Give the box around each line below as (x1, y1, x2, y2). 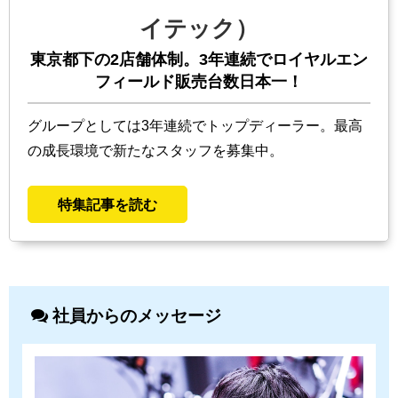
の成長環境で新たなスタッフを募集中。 (28, 143, 283, 158)
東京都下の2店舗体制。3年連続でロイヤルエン (30, 52, 368, 68)
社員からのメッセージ (48, 307, 221, 325)
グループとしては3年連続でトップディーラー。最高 (28, 118, 362, 133)
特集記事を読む (58, 197, 157, 212)
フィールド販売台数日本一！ (95, 74, 303, 91)
